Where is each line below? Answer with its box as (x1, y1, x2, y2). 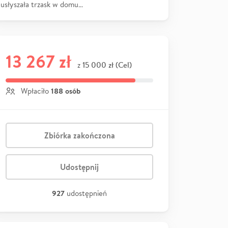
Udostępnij (60, 161, 99, 173)
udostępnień (67, 188, 107, 198)
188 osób (51, 85, 80, 96)
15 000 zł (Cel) (82, 59, 132, 70)
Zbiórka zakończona (44, 129, 115, 141)
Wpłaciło (19, 85, 51, 96)
